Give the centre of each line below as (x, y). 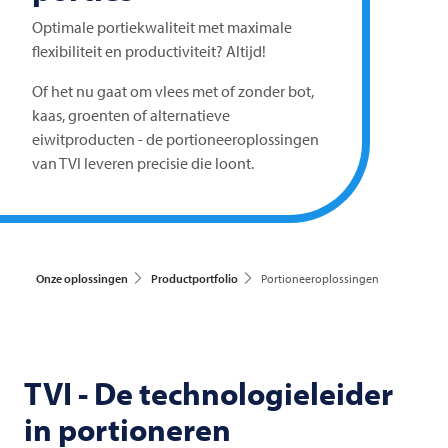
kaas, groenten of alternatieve (131, 115)
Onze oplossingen (82, 279)
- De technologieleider (232, 393)
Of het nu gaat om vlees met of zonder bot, (173, 91)
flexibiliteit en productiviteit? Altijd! (149, 51)
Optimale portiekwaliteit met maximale (162, 27)
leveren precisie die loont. (167, 163)
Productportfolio (194, 279)
